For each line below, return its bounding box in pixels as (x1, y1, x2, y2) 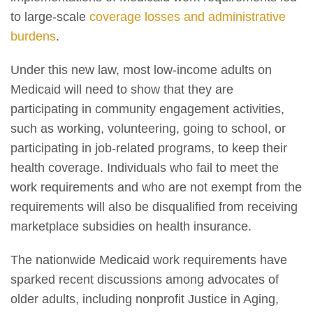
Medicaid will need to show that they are (10, 82, 233, 96)
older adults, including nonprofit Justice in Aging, (10, 291, 279, 306)
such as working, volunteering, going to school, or (10, 121, 286, 136)
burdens (10, 29, 56, 43)
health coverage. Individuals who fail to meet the (10, 160, 279, 175)
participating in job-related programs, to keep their (10, 140, 287, 155)
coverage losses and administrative (89, 9, 286, 24)
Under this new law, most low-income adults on (10, 62, 272, 77)
